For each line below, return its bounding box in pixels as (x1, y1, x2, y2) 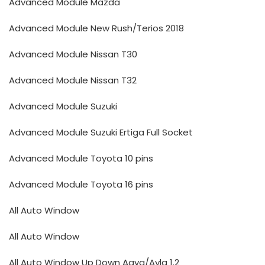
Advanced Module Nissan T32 (9, 74, 137, 86)
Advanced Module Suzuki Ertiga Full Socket (9, 126, 193, 138)
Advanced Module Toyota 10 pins (9, 152, 153, 164)
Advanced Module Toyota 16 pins (9, 178, 153, 190)
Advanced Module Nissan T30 (9, 48, 137, 60)
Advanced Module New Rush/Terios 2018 (9, 22, 184, 34)
